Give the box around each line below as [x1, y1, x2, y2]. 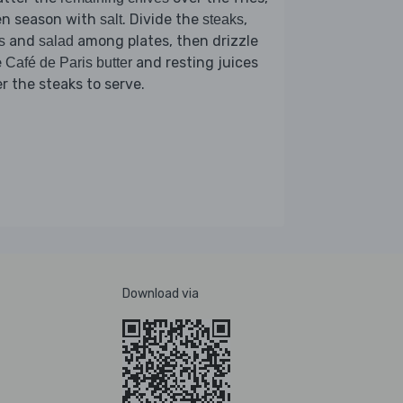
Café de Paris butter [5, 54, 132, 70]
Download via [122, 285, 199, 301]
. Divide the [122, 10, 202, 28]
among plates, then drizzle [74, 31, 258, 49]
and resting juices [132, 53, 258, 71]
